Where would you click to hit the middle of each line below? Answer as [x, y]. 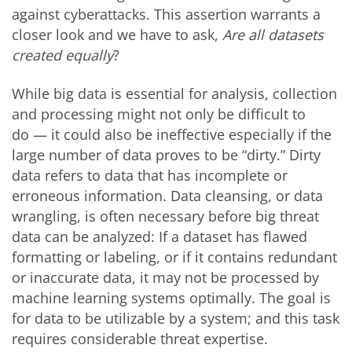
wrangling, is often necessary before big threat [165, 216]
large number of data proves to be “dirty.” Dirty [166, 154]
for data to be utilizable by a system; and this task [176, 318]
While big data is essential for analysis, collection [174, 93]
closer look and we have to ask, [117, 34]
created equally [62, 55]
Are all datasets [273, 34]
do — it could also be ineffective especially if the [172, 134]
